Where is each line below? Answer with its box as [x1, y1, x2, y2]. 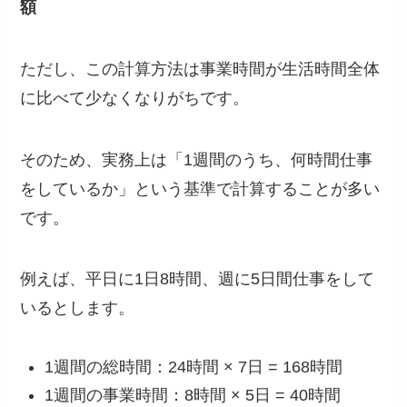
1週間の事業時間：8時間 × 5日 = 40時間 [45, 385, 342, 404]
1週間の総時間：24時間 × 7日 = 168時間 [45, 358, 343, 377]
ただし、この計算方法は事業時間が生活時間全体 [20, 59, 381, 78]
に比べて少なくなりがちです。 [20, 88, 250, 107]
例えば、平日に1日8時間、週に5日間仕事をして [20, 270, 375, 289]
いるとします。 [20, 299, 135, 318]
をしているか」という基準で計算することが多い [20, 179, 381, 198]
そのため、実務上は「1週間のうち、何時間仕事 [20, 150, 373, 169]
